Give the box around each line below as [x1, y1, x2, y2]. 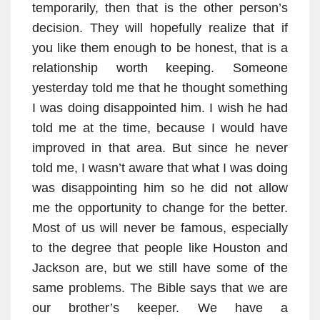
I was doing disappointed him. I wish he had [32, 101, 288, 116]
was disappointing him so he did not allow [32, 181, 288, 196]
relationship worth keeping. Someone [32, 61, 288, 76]
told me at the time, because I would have [32, 121, 288, 136]
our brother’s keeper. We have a [32, 301, 288, 316]
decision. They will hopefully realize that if [32, 21, 288, 36]
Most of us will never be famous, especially [32, 221, 288, 236]
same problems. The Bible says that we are [32, 281, 288, 296]
